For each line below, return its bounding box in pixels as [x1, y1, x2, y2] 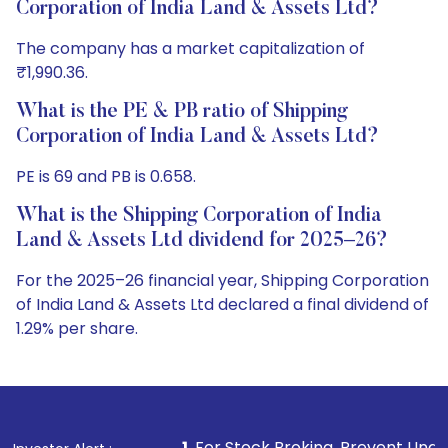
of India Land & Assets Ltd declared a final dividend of [16, 293, 429, 316]
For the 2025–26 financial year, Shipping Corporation [16, 269, 429, 292]
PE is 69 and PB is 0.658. [16, 165, 196, 188]
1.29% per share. [16, 317, 138, 340]
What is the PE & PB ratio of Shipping [16, 102, 348, 122]
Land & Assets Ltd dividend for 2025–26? [16, 231, 388, 251]
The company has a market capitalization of [16, 37, 365, 60]
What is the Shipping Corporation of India [16, 206, 382, 226]
